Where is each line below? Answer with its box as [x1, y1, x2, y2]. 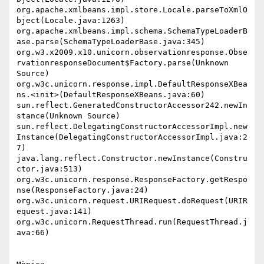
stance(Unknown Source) [16, 111, 120, 121]
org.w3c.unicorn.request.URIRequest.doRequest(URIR [16, 196, 247, 206]
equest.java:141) [16, 207, 92, 216]
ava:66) [16, 228, 49, 237]
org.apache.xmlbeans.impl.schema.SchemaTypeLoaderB [16, 27, 247, 36]
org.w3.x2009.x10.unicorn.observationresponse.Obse [16, 48, 247, 57]
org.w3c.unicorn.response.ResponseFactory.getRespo [16, 175, 247, 184]
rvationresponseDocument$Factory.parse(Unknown [16, 58, 229, 68]
